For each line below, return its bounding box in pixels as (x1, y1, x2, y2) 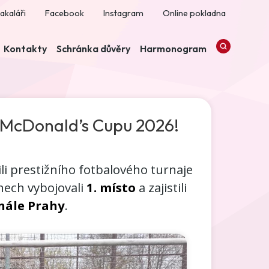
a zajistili (135, 179, 187, 196)
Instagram (103, 8, 144, 19)
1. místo (86, 179, 136, 196)
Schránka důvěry (56, 43, 130, 55)
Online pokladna (163, 8, 226, 19)
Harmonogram (140, 43, 207, 55)
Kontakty (4, 43, 47, 55)
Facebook (45, 8, 84, 19)
